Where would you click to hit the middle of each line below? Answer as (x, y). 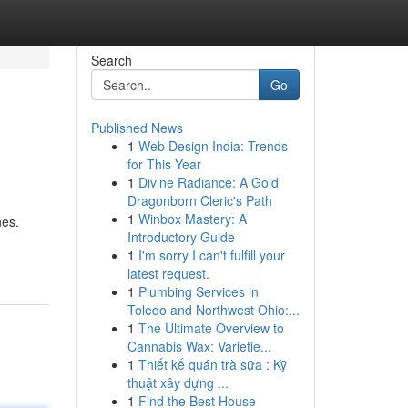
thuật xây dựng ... (178, 382)
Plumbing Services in (198, 291)
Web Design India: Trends (213, 146)
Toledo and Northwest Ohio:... (213, 310)
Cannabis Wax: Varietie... (199, 346)
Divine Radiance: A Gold (208, 182)
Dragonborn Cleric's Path (199, 200)
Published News (137, 127)
